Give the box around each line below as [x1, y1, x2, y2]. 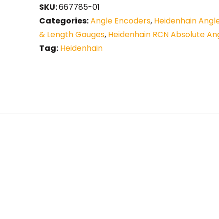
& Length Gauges [39, 29, 105, 41]
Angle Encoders [90, 15, 151, 27]
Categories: [39, 15, 88, 27]
